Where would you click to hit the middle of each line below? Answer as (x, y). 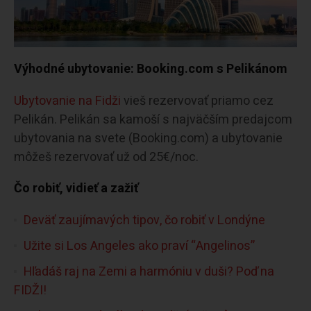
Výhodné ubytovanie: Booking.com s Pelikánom (151, 69)
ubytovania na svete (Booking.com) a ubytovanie (148, 139)
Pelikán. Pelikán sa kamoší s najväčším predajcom (153, 120)
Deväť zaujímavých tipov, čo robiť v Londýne (144, 221)
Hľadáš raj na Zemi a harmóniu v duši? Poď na (149, 272)
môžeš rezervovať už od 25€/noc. (106, 158)
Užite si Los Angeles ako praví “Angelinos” (139, 246)
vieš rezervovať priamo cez (197, 101)
